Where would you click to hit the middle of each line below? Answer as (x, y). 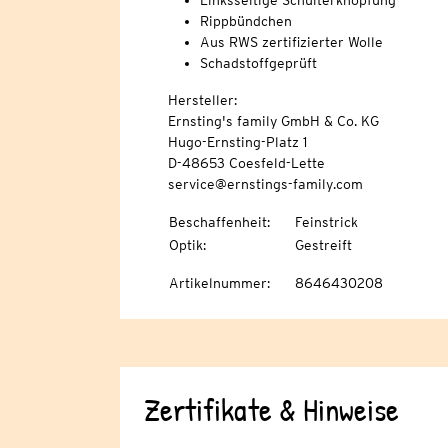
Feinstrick (326, 222)
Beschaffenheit (217, 222)
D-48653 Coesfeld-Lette (246, 163)
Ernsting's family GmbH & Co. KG (273, 121)
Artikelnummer (217, 283)
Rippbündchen (245, 21)
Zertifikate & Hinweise (271, 410)
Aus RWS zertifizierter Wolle (291, 42)
